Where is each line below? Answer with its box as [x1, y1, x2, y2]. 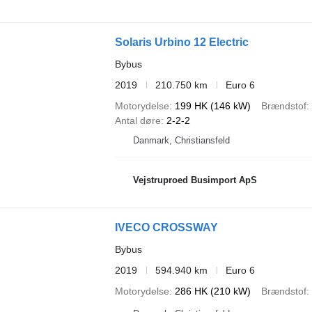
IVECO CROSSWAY [114, 221, 218, 233]
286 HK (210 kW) [174, 285, 251, 297]
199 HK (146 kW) [174, 100, 251, 111]
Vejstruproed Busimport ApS [132, 175, 257, 186]
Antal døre [114, 114, 161, 126]
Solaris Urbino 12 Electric [114, 36, 249, 48]
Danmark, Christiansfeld [132, 134, 230, 146]
